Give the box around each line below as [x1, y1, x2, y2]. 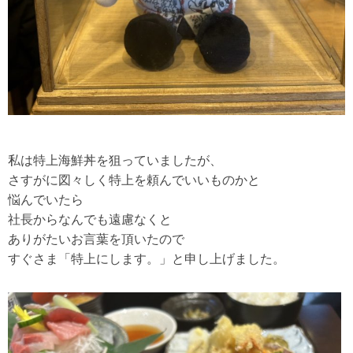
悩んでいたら [8, 192, 84, 206]
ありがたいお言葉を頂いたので [8, 232, 184, 246]
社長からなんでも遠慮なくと [8, 212, 172, 226]
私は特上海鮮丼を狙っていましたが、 [8, 153, 222, 167]
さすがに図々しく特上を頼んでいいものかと [8, 173, 260, 187]
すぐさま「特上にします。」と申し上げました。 [8, 251, 285, 266]
